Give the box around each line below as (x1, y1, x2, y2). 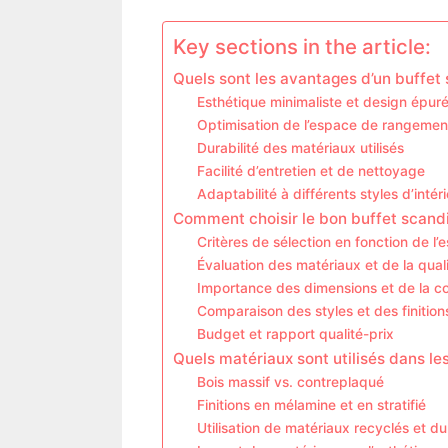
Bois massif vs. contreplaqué (197, 374, 385, 391)
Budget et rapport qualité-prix (197, 326, 395, 343)
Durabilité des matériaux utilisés (197, 140, 405, 157)
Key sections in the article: (173, 34, 431, 60)
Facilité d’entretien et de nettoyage (197, 163, 426, 180)
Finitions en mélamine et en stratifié (197, 397, 427, 414)
